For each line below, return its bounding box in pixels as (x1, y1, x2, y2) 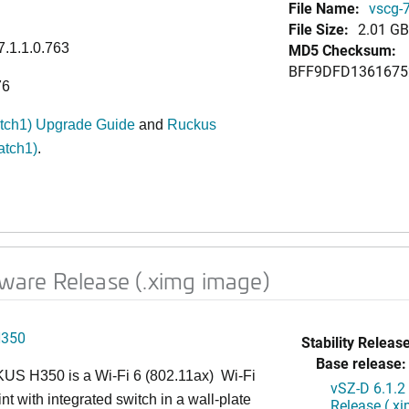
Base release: (315, 353, 406, 372)
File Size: (288, 19, 349, 38)
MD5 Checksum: (288, 40, 396, 59)
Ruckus (167, 117, 216, 132)
